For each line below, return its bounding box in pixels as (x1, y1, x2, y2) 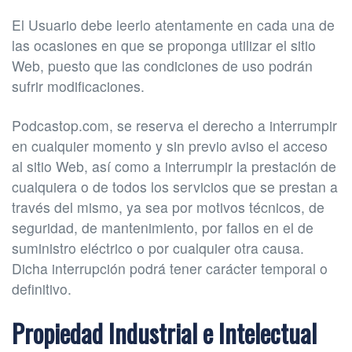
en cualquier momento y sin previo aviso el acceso (12, 135, 328, 156)
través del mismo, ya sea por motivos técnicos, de (12, 196, 324, 217)
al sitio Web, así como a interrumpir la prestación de (12, 156, 336, 176)
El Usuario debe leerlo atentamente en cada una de (12, 14, 335, 35)
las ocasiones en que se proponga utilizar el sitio (12, 35, 316, 55)
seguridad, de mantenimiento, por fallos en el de (12, 217, 313, 237)
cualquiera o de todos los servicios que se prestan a (12, 176, 338, 196)
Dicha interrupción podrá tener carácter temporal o (12, 258, 328, 278)
